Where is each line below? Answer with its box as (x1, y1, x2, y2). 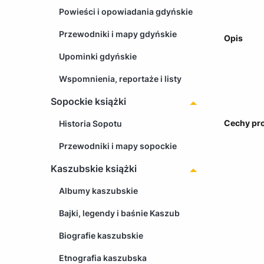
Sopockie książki (51, 95, 126, 107)
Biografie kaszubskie (59, 230, 143, 240)
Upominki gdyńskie (59, 51, 137, 61)
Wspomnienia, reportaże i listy (59, 73, 181, 84)
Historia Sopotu (59, 118, 122, 128)
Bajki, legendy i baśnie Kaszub (59, 207, 180, 218)
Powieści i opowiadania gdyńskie (59, 6, 193, 16)
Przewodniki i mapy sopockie (59, 140, 177, 151)
